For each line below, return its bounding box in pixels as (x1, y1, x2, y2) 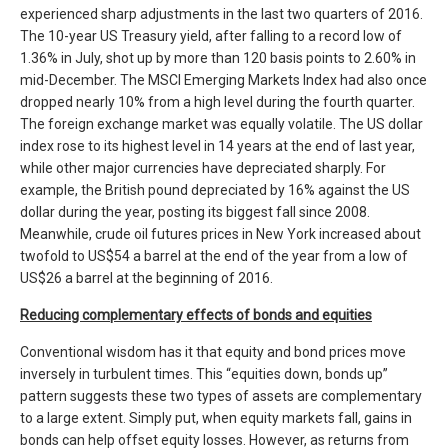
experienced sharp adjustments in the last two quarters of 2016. (20, 6, 423, 23)
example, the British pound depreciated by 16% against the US (20, 182, 410, 199)
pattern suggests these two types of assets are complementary (20, 388, 422, 405)
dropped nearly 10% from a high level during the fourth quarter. (20, 94, 415, 111)
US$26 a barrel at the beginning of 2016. (20, 270, 273, 287)
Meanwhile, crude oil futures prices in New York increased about (20, 226, 421, 243)
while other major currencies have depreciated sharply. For (20, 160, 386, 177)
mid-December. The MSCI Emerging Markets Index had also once (20, 72, 427, 89)
